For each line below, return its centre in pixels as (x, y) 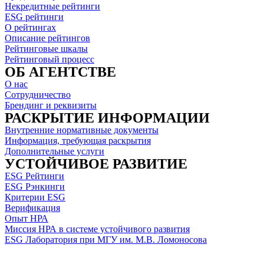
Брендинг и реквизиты (51, 105)
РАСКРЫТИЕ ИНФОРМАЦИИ (107, 118)
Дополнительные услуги (55, 151)
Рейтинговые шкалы (46, 49)
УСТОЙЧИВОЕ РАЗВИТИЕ (96, 164)
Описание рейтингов (47, 38)
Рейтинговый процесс (49, 60)
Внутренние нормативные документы (82, 130)
